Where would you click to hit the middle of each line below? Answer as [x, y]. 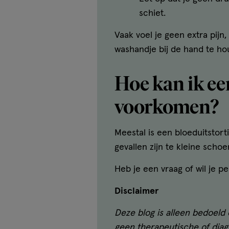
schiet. [152, 13]
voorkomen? [167, 106]
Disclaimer [137, 191]
